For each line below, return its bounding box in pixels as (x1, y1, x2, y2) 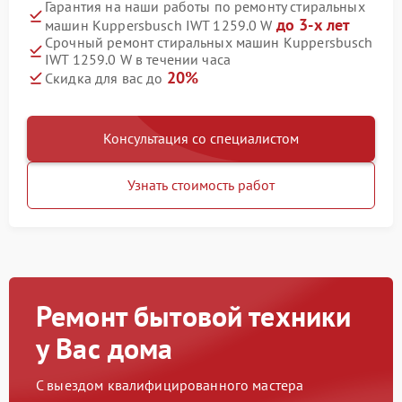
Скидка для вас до (45, 69, 167, 88)
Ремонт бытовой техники (36, 297, 352, 336)
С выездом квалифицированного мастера (36, 376, 304, 395)
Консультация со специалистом (103, 129, 299, 148)
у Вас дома (36, 329, 173, 368)
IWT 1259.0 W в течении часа (45, 50, 232, 69)
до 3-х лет (275, 14, 351, 36)
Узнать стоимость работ (127, 176, 275, 195)
